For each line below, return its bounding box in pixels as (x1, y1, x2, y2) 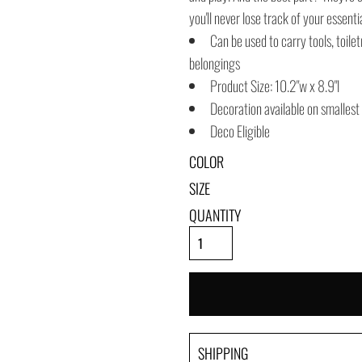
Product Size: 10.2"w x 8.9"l (210, 75, 339, 96)
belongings (189, 53, 240, 74)
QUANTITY (189, 204, 241, 225)
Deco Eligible (210, 120, 270, 141)
